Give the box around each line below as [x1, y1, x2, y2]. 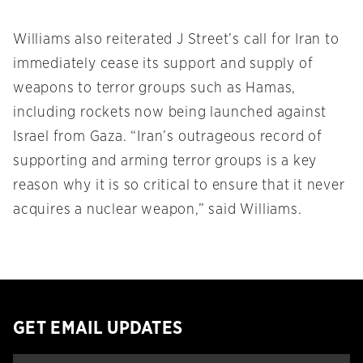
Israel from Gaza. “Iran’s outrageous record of [13, 130, 322, 145]
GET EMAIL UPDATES [13, 319, 183, 338]
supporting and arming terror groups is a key [13, 154, 318, 169]
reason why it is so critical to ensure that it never [13, 178, 345, 194]
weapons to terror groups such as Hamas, [13, 81, 297, 96]
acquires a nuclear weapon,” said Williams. [13, 203, 302, 218]
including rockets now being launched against [13, 105, 327, 121]
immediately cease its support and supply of [13, 57, 314, 72]
